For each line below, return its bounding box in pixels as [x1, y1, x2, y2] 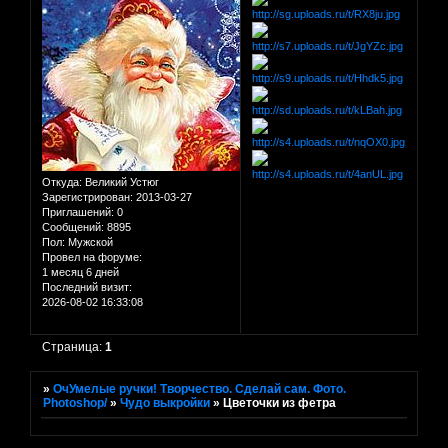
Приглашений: [42, 205, 114, 218]
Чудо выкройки [120, 395, 211, 410]
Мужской [65, 235, 113, 248]
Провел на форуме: [42, 250, 142, 263]
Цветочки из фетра [223, 395, 337, 410]
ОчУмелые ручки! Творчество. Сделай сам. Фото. [53, 381, 347, 396]
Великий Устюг [82, 175, 159, 188]
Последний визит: [42, 280, 132, 293]
